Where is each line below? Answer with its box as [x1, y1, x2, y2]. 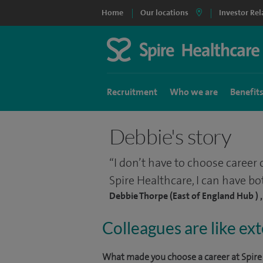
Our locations [140, 8, 188, 18]
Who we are [170, 86, 218, 98]
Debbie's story [109, 123, 231, 149]
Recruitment [107, 86, 157, 98]
